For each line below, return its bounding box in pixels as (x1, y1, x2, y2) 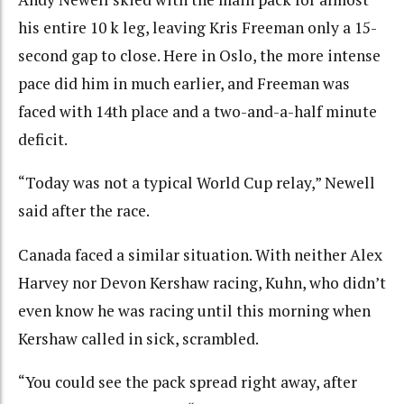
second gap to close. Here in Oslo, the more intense (18, 44, 381, 66)
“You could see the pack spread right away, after (18, 372, 357, 393)
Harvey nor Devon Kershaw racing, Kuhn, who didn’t (18, 271, 386, 293)
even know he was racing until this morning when (18, 299, 371, 321)
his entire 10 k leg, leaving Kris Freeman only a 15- (18, 16, 377, 38)
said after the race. (18, 200, 150, 222)
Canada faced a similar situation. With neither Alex (18, 243, 382, 265)
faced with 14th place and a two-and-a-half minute (18, 100, 377, 122)
